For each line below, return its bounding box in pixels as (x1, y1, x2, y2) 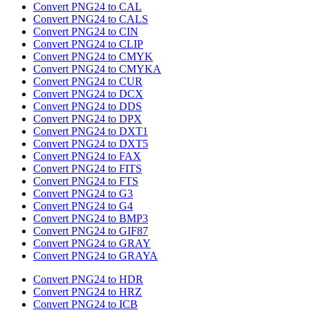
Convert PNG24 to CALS (33, 13, 148, 26)
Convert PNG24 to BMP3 (33, 212, 148, 225)
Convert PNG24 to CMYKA (33, 63, 161, 75)
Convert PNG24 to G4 (33, 200, 133, 212)
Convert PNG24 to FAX (33, 150, 141, 163)
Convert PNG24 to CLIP (33, 38, 143, 51)
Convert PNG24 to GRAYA (33, 250, 158, 262)
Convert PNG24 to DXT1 (33, 125, 148, 138)
